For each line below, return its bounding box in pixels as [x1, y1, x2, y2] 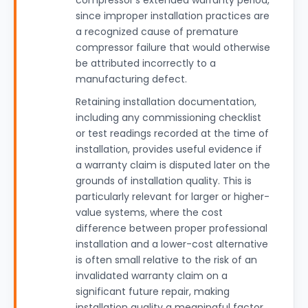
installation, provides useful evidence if [76, 142, 262, 156]
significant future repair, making [76, 285, 230, 298]
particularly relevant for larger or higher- [76, 190, 269, 203]
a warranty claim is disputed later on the [76, 158, 270, 172]
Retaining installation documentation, [76, 95, 256, 109]
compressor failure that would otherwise [76, 41, 270, 54]
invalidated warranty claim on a [76, 269, 228, 283]
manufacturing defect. [76, 72, 187, 86]
